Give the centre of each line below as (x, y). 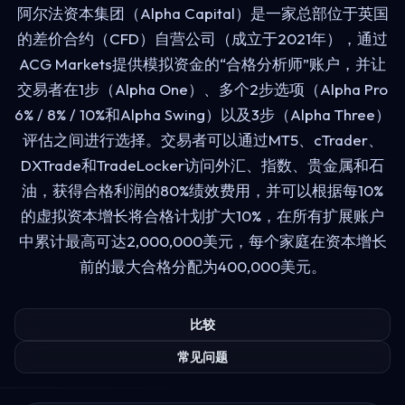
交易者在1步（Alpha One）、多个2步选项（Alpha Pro (202, 89)
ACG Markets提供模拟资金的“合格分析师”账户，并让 (202, 63)
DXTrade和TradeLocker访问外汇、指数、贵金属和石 (202, 165)
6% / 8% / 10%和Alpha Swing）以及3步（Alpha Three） (202, 114)
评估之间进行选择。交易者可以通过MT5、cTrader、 (202, 139)
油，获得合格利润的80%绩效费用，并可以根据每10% (202, 190)
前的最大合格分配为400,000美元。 (202, 266)
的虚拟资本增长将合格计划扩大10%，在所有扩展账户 (202, 215)
